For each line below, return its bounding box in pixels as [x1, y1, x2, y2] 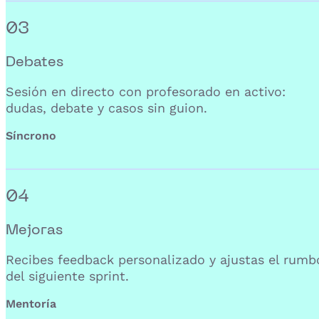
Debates [6, 52, 63, 70]
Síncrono [6, 129, 56, 143]
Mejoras [6, 220, 63, 239]
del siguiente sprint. [6, 268, 129, 284]
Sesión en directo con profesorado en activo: [6, 84, 286, 100]
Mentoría [6, 297, 56, 311]
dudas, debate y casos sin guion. [6, 100, 207, 116]
